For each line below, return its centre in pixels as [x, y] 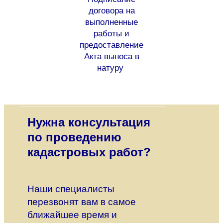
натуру [111, 68]
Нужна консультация [89, 122]
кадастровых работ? [89, 152]
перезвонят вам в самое [82, 202]
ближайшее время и [72, 215]
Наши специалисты [71, 189]
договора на [111, 11]
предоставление [111, 45]
